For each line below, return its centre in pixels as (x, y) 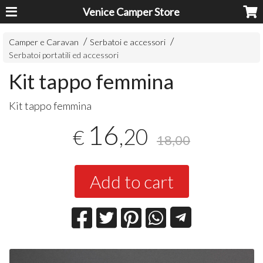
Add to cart (131, 182)
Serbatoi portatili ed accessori (64, 55)
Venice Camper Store (131, 12)
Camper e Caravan (44, 42)
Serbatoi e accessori (128, 42)
